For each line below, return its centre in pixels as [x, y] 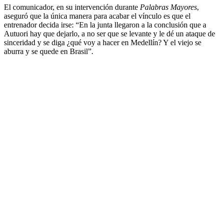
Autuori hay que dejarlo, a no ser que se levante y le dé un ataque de [110, 33]
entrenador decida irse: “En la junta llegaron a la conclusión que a [105, 25]
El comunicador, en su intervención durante [72, 7]
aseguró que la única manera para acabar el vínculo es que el [97, 16]
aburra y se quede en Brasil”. [49, 51]
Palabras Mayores [168, 7]
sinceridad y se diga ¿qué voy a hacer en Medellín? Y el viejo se [103, 42]
